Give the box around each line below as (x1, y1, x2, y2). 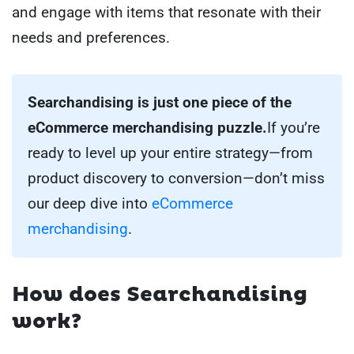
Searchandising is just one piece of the (28, 92, 292, 111)
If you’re (267, 118, 320, 137)
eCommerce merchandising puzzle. (28, 118, 267, 137)
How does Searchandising (12, 281, 307, 307)
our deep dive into (28, 194, 152, 213)
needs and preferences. (12, 28, 170, 47)
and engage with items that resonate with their (12, 2, 321, 21)
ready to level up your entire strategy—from (28, 143, 313, 162)
